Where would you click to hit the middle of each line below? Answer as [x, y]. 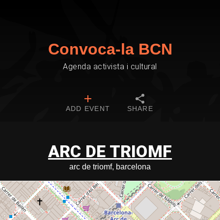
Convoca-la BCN [110, 49]
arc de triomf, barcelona [110, 167]
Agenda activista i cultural [110, 67]
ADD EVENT [88, 109]
